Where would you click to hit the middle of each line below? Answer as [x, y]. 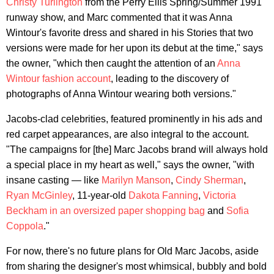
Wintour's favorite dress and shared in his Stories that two [130, 32]
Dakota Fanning [163, 195]
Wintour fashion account [58, 78]
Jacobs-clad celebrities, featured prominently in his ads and [134, 119]
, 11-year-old [100, 195]
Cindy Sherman [209, 180]
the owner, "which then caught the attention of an [112, 63]
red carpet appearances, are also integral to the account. [128, 134]
